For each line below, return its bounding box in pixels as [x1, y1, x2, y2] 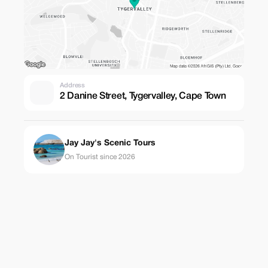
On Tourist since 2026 [65, 153, 135, 160]
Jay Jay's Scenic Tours [65, 139, 156, 147]
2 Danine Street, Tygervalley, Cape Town [60, 92, 226, 100]
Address [60, 82, 86, 89]
